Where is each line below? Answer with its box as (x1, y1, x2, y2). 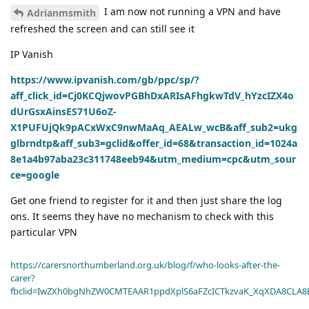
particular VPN (10, 226, 77, 239)
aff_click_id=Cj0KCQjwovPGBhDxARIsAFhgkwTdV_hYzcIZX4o (10, 89, 294, 103)
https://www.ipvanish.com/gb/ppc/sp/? (10, 73, 199, 87)
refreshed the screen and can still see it (10, 22, 195, 36)
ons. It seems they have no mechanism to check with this (10, 210, 274, 223)
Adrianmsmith (27, 6, 96, 20)
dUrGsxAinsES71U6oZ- (10, 105, 117, 119)
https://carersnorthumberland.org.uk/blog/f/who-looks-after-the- (10, 259, 280, 272)
